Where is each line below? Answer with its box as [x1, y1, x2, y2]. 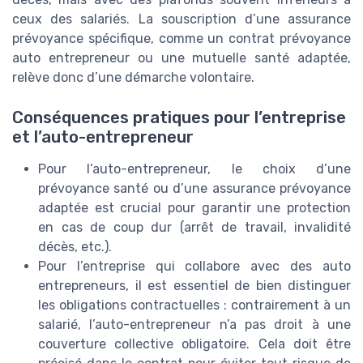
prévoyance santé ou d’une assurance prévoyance [38, 180, 351, 196]
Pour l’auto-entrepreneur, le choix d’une [38, 160, 351, 177]
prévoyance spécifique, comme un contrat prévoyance [12, 31, 351, 47]
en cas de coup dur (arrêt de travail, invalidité [38, 219, 351, 235]
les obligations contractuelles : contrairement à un [38, 297, 351, 313]
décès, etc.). [38, 238, 112, 254]
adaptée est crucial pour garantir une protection [38, 199, 351, 216]
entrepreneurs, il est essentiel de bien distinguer [38, 277, 351, 293]
